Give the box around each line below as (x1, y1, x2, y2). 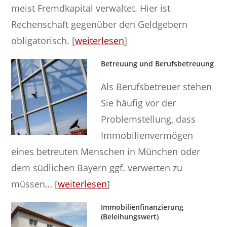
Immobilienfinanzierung (101, 202, 184, 212)
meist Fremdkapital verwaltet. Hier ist (11, 2, 171, 14)
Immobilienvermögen (101, 129, 194, 141)
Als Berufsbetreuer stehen (101, 80, 212, 93)
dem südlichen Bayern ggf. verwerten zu (11, 161, 183, 174)
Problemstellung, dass (101, 112, 196, 125)
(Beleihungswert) (101, 211, 159, 221)
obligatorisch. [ (11, 34, 75, 47)
